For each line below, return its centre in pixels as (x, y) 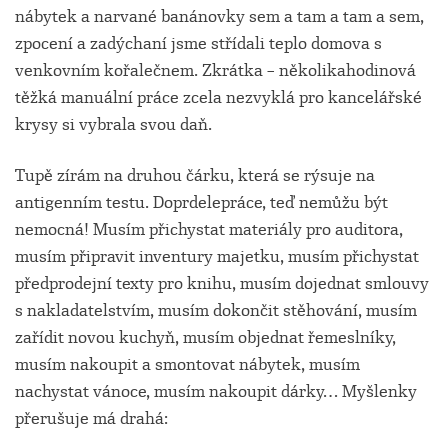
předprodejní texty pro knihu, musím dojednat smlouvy (222, 283)
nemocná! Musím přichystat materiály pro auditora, (209, 229)
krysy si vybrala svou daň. (113, 124)
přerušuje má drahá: (91, 418)
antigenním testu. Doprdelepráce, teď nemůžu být (201, 202)
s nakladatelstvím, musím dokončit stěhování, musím (216, 310)
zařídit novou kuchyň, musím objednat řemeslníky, (205, 337)
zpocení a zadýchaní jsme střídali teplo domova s (198, 43)
